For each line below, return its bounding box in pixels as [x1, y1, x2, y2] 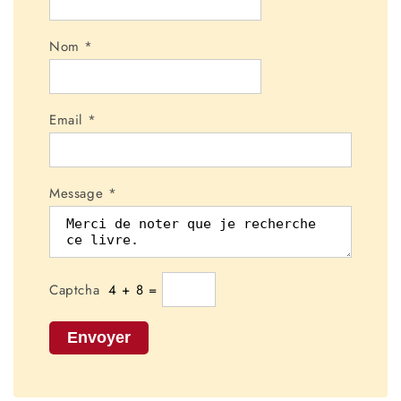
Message [49, 183, 108, 204]
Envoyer [67, 328, 131, 347]
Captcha [49, 280, 100, 301]
